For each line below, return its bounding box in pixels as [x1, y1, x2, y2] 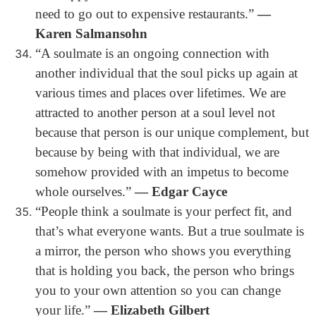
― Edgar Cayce [135, 184, 227, 199]
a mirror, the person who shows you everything [35, 243, 291, 258]
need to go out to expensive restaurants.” [35, 6, 257, 21]
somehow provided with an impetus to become [35, 164, 288, 179]
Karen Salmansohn [35, 26, 147, 41]
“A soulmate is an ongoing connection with [35, 46, 269, 61]
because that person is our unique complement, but [35, 125, 309, 140]
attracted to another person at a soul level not [35, 105, 275, 120]
